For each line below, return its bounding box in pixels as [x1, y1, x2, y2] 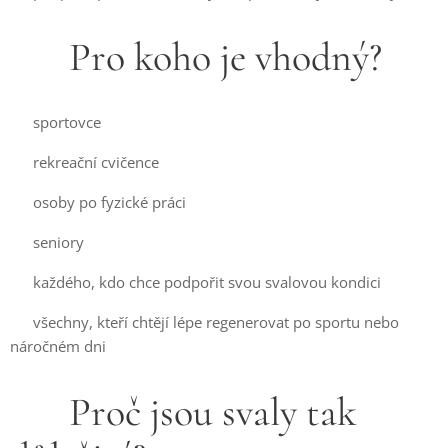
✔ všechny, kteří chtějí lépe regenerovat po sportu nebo [10, 312, 399, 332]
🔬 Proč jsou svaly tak [10, 388, 357, 436]
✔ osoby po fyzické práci [10, 192, 186, 212]
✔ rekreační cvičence [10, 152, 159, 172]
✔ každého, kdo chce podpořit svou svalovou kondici [10, 272, 381, 292]
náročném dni [10, 336, 106, 356]
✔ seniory [10, 232, 84, 252]
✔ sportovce [10, 112, 101, 132]
